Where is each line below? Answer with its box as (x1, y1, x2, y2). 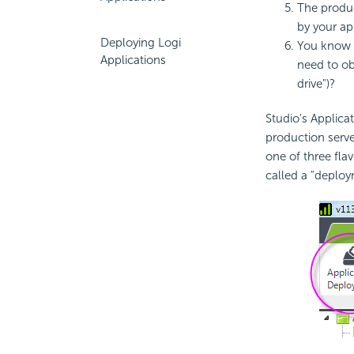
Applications (100, 53, 166, 67)
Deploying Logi (100, 36, 181, 50)
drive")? (296, 76, 335, 91)
